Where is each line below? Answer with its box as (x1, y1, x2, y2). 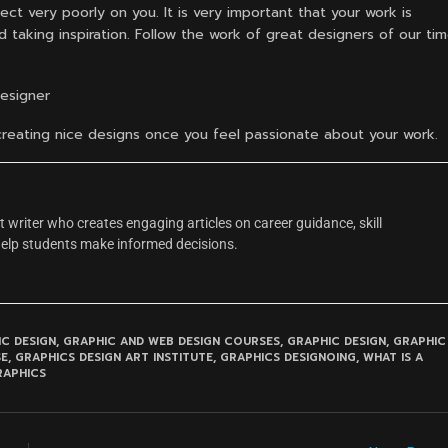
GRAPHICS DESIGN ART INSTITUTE (15, 349, 213, 367)
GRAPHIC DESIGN (287, 333, 386, 351)
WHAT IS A (363, 349, 423, 367)
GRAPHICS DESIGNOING (220, 349, 356, 367)
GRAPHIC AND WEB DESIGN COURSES (63, 333, 280, 351)
